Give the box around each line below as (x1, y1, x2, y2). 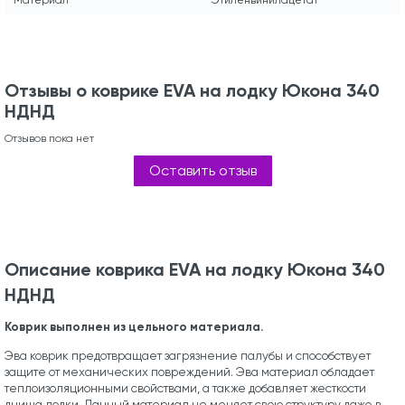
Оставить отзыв (148, 161, 257, 179)
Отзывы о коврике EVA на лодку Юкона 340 (5, 79, 380, 101)
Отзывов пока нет (5, 131, 94, 145)
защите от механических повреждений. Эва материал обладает (5, 364, 374, 379)
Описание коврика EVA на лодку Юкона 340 (5, 258, 385, 280)
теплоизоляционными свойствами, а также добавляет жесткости (5, 381, 366, 395)
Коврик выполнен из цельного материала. (5, 319, 263, 335)
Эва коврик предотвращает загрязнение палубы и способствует (5, 348, 371, 363)
